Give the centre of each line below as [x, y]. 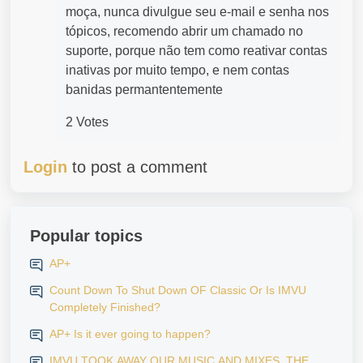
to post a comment [137, 167]
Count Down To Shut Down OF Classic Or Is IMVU [178, 290]
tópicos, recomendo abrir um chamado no [184, 31]
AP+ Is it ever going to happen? [130, 334]
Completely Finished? [105, 307]
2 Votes [87, 122]
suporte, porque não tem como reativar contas [196, 51]
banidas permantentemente [144, 90]
